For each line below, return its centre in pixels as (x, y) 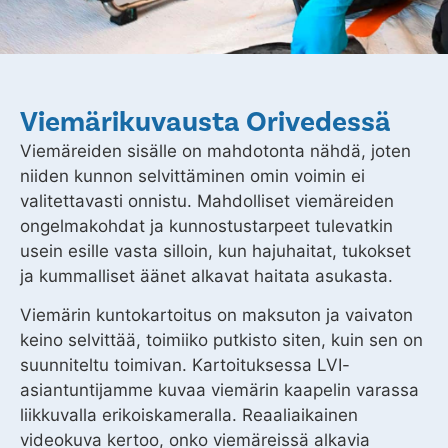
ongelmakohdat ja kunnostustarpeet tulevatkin (206, 225)
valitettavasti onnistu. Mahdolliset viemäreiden (207, 200)
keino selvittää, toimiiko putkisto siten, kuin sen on (221, 340)
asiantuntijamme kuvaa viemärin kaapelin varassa (219, 390)
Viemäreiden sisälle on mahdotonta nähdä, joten (215, 150)
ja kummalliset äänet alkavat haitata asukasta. (206, 275)
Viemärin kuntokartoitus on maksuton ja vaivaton (216, 315)
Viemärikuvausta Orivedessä (205, 121)
